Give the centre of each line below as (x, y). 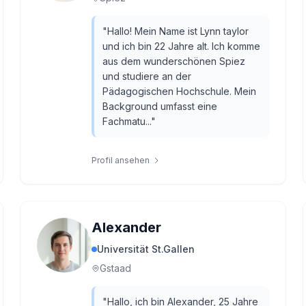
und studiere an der (147, 76)
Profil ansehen (121, 160)
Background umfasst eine (160, 106)
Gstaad (116, 268)
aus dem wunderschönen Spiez (174, 61)
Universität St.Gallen (146, 249)
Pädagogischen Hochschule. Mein (180, 91)
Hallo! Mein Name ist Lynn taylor (178, 31)
